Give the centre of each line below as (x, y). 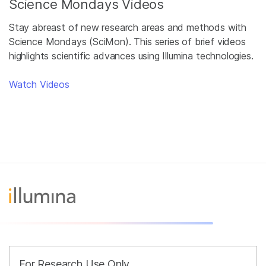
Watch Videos (39, 84)
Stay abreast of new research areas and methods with (128, 27)
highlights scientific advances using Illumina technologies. (131, 56)
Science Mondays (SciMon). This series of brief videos (127, 41)
